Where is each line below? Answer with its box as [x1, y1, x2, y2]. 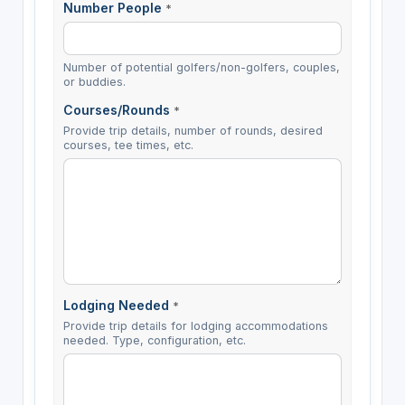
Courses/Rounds [62, 102, 174, 118]
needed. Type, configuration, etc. [62, 334, 246, 348]
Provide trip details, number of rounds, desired [62, 124, 323, 138]
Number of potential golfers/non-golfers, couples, [62, 61, 340, 75]
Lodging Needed [62, 297, 173, 314]
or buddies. [62, 75, 126, 89]
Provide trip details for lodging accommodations [62, 319, 328, 334]
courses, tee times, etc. [62, 138, 193, 153]
